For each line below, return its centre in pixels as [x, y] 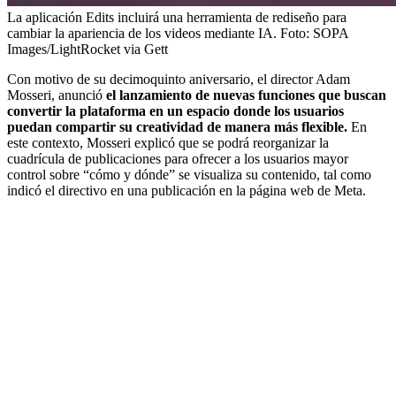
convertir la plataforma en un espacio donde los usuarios [175, 110]
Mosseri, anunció [57, 95]
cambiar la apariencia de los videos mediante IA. [144, 33]
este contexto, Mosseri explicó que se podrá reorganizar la [168, 142]
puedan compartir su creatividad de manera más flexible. [179, 126]
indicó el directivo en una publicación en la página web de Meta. [187, 190]
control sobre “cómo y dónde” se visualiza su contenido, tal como [189, 174]
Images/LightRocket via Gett [88, 49]
